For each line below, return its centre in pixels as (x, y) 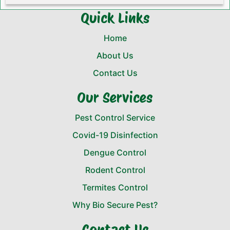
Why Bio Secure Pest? (115, 205)
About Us (115, 56)
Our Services (115, 98)
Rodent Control (115, 170)
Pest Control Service (115, 118)
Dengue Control (115, 153)
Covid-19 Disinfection (115, 135)
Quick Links (115, 18)
